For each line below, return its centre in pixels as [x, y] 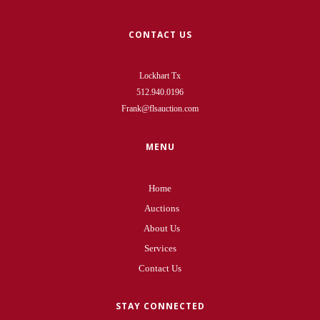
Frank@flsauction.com [160, 108]
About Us [162, 228]
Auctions [162, 208]
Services [160, 248]
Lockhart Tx [160, 75]
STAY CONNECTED [160, 306]
